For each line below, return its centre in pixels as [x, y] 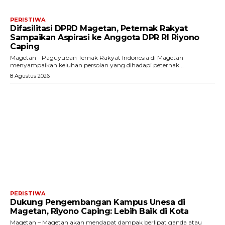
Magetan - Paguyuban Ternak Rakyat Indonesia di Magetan [97, 57]
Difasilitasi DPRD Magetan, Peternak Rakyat [99, 28]
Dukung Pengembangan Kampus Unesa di [98, 202]
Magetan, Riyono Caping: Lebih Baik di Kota [99, 211]
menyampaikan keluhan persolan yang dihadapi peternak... [97, 65]
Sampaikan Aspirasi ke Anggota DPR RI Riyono [105, 37]
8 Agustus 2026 [30, 76]
